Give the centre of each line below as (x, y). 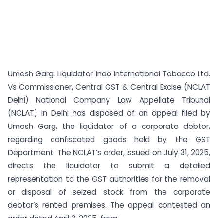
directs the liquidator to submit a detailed (109, 166)
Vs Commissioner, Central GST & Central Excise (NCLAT (109, 87)
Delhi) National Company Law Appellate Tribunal (109, 100)
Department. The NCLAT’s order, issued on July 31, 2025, (109, 153)
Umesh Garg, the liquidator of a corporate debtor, (109, 126)
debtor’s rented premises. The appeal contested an (109, 205)
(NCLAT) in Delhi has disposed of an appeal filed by (109, 113)
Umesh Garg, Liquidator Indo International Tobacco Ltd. (109, 74)
